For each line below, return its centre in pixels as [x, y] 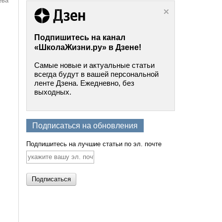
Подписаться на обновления [85, 125]
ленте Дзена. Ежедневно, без [84, 83]
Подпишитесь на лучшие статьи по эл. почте [94, 144]
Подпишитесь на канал [80, 37]
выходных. [53, 92]
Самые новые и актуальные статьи [95, 65]
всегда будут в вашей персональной [97, 74]
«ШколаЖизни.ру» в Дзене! [88, 47]
